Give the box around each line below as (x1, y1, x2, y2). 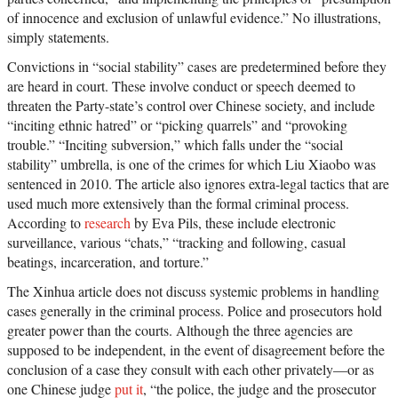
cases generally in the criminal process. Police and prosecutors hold (7, 300, 382, 320)
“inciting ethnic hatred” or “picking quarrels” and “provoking (7, 115, 347, 134)
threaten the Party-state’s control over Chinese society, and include (7, 95, 375, 115)
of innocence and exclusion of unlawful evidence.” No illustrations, (7, 7, 381, 27)
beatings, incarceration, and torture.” (7, 251, 209, 271)
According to (7, 212, 84, 232)
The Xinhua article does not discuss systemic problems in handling (7, 281, 379, 300)
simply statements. (7, 27, 109, 46)
